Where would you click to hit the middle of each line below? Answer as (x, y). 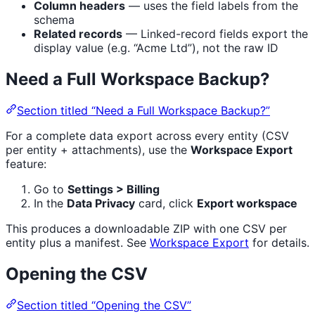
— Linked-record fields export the (215, 34)
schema (54, 20)
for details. (279, 243)
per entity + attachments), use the (98, 150)
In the (50, 203)
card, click (166, 203)
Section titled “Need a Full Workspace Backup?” (143, 110)
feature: (26, 164)
